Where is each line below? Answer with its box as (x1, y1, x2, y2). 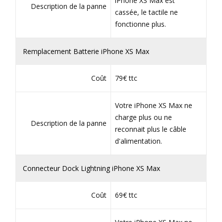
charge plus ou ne (114, 112, 172, 122)
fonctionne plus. (114, 19, 166, 29)
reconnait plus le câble (114, 124, 186, 134)
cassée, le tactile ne (114, 7, 178, 17)
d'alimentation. (114, 136, 162, 146)
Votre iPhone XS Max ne (114, 101, 192, 110)
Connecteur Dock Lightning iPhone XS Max (23, 164, 160, 173)
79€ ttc (114, 73, 137, 83)
